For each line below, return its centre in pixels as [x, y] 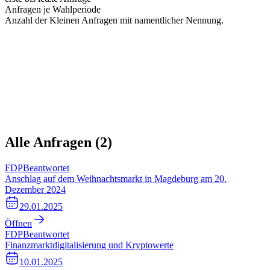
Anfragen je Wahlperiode [53, 9]
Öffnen [18, 223]
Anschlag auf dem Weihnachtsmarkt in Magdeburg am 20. [116, 178]
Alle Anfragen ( [52, 142]
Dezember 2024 [35, 189]
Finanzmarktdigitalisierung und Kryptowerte [89, 245]
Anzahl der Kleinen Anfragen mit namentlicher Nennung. [114, 20]
